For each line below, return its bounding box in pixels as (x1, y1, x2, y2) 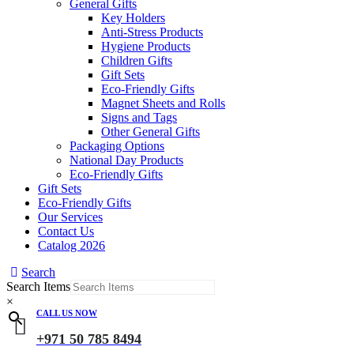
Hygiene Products (101, 40, 190, 53)
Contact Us (38, 224, 94, 238)
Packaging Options (70, 139, 164, 153)
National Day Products (70, 153, 183, 167)
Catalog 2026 (38, 239, 105, 252)
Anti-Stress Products (101, 25, 203, 39)
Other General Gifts (101, 125, 200, 138)
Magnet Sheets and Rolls (101, 96, 225, 110)
